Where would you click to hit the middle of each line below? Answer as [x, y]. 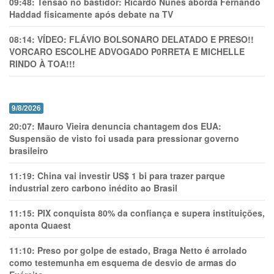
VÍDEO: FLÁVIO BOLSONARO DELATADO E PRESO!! [146, 39]
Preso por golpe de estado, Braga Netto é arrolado [142, 250]
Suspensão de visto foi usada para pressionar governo [124, 138]
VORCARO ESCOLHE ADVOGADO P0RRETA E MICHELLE [127, 51]
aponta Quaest [40, 225]
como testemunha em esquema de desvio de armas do [123, 262]
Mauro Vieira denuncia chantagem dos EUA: [129, 126]
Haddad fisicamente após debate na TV [91, 14]
